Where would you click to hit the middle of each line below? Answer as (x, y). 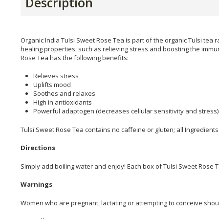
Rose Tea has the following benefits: (75, 57)
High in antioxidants (63, 102)
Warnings (36, 185)
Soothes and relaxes (64, 94)
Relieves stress (56, 76)
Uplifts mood (52, 85)
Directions (38, 148)
